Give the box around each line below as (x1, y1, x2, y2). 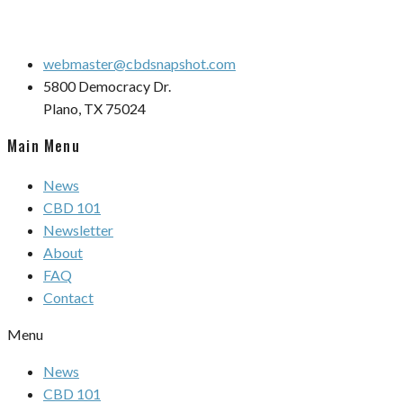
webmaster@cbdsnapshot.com (43, 55, 236, 73)
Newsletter (43, 220, 113, 238)
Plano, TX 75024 (43, 100, 146, 118)
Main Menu (7, 135, 80, 157)
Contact (43, 288, 94, 306)
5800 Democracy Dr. (43, 77, 171, 95)
